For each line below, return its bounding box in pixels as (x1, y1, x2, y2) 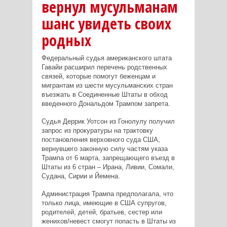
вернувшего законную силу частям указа (41, 144, 168, 153)
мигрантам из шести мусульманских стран (41, 81, 173, 89)
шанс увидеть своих (41, 13, 171, 34)
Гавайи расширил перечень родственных (41, 63, 167, 71)
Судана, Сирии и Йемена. (41, 172, 120, 180)
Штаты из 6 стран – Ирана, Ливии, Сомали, (41, 163, 174, 171)
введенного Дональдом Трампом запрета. (41, 99, 170, 107)
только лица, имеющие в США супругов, (41, 199, 167, 207)
